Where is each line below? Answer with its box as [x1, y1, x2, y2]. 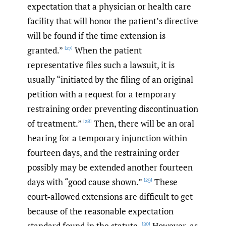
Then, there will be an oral [92, 117, 194, 129]
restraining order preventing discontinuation [27, 102, 198, 115]
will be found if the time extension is [27, 29, 165, 41]
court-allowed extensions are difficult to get [27, 190, 193, 202]
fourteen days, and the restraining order [27, 146, 180, 158]
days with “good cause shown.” [27, 176, 142, 188]
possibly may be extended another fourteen [27, 161, 193, 173]
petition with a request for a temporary [27, 88, 176, 100]
